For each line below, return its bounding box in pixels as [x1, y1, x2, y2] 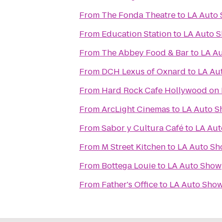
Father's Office [102, 179, 158, 190]
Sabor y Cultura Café [102, 122, 183, 134]
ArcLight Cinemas [102, 104, 170, 115]
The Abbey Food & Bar [102, 47, 189, 58]
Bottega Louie [102, 160, 156, 171]
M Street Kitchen [102, 141, 166, 153]
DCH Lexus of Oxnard [102, 66, 186, 77]
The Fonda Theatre [102, 9, 175, 21]
